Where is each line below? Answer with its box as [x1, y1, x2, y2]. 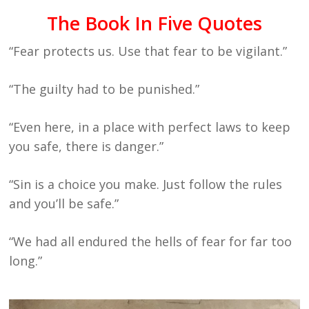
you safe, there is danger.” [9, 138, 164, 155]
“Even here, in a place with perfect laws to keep [9, 119, 291, 136]
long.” [9, 252, 43, 270]
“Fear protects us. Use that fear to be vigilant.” [9, 43, 288, 60]
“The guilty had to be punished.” [9, 81, 200, 98]
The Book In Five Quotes [46, 10, 262, 37]
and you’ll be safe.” [9, 195, 119, 212]
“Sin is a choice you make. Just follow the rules [9, 176, 283, 193]
